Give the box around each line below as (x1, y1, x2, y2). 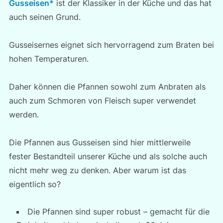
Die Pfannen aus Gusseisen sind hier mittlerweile (8, 137, 191, 147)
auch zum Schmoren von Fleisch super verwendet (8, 96, 196, 106)
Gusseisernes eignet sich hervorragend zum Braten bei (8, 40, 214, 50)
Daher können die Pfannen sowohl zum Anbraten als (8, 82, 206, 92)
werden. (8, 110, 39, 119)
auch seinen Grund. (8, 12, 81, 22)
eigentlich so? (8, 179, 61, 189)
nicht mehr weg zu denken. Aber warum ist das (8, 165, 186, 175)
